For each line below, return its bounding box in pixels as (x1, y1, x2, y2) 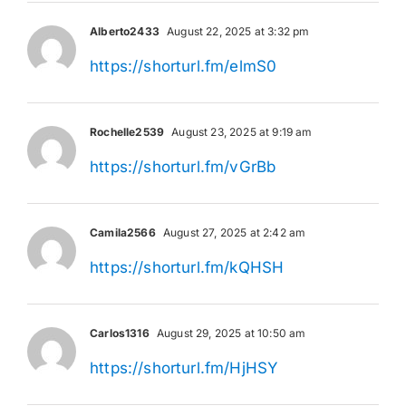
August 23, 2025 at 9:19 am (169, 124, 313, 139)
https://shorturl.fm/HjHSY (90, 358, 279, 377)
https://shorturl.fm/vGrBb (90, 157, 276, 176)
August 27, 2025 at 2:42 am (159, 225, 306, 239)
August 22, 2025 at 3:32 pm (163, 24, 310, 38)
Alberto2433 (90, 24, 159, 38)
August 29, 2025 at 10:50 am (153, 325, 306, 340)
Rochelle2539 (90, 124, 165, 139)
